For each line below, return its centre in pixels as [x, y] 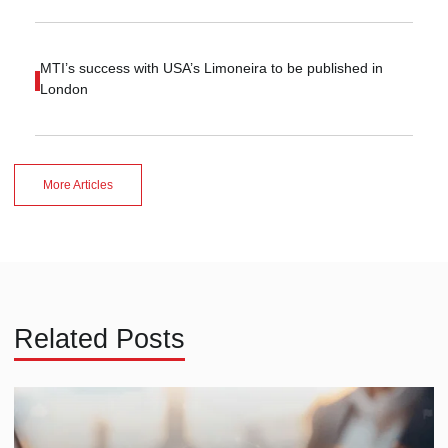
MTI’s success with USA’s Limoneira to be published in [212, 68]
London [64, 89]
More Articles [78, 185]
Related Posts [99, 338]
